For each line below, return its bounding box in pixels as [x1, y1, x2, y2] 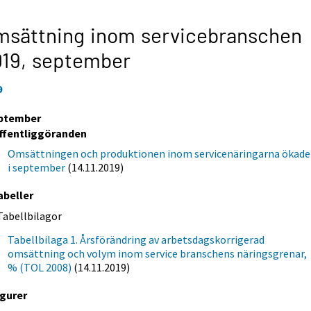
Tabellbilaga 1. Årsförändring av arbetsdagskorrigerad [8, 232, 265, 246]
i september [8, 160, 66, 174]
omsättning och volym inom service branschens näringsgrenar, [8, 246, 308, 260]
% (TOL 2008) [8, 260, 72, 274]
